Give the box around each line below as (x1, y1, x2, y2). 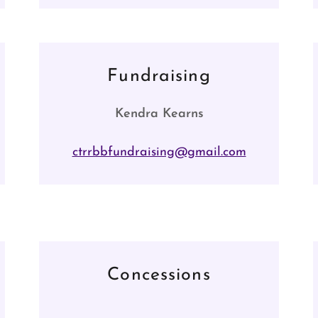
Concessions (107, 266, 211, 284)
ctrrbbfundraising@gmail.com (72, 146, 246, 159)
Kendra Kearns (114, 107, 204, 121)
